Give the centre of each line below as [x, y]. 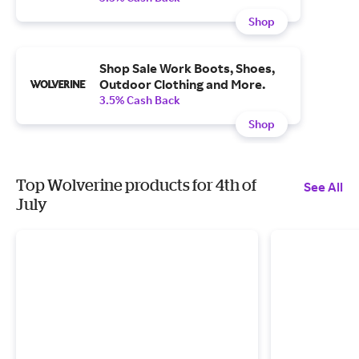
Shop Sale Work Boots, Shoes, [187, 68]
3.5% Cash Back [140, 100]
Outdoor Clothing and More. [182, 84]
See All [323, 187]
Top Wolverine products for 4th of [136, 185]
